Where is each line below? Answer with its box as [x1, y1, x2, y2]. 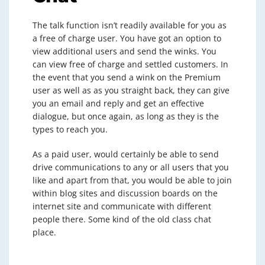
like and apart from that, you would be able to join [33, 174, 232, 186]
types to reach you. [33, 124, 108, 135]
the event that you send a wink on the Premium [33, 72, 221, 83]
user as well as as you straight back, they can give [33, 85, 230, 96]
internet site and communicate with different [33, 201, 211, 212]
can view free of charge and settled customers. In [33, 59, 228, 70]
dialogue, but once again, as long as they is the [33, 111, 219, 122]
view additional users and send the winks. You [33, 46, 216, 57]
